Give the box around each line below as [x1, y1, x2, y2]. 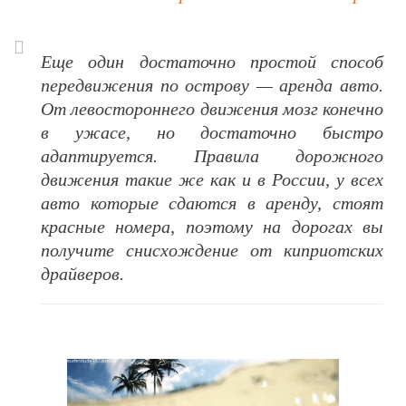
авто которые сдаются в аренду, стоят [41, 193, 383, 214]
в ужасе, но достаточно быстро [41, 122, 383, 143]
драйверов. [41, 264, 124, 285]
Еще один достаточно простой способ [41, 52, 383, 72]
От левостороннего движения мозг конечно [41, 99, 383, 120]
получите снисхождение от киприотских [41, 240, 383, 261]
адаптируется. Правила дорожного [41, 146, 383, 167]
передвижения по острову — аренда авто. [41, 75, 383, 96]
